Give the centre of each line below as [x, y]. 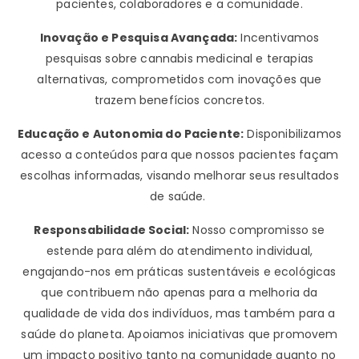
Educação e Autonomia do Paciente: [131, 133]
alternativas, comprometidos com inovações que [179, 79]
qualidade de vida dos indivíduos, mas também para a [179, 313]
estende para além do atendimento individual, [179, 250]
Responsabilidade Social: [112, 230]
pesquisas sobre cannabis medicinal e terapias [179, 58]
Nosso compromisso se [257, 230]
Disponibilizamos [292, 133]
